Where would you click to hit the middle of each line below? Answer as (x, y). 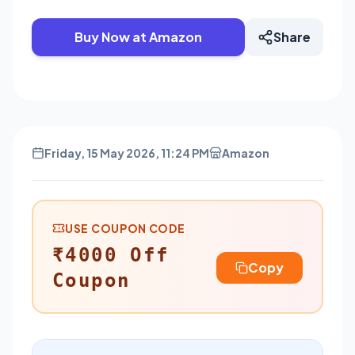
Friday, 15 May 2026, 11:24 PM (127, 153)
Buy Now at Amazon (138, 36)
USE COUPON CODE (125, 228)
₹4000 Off (111, 255)
